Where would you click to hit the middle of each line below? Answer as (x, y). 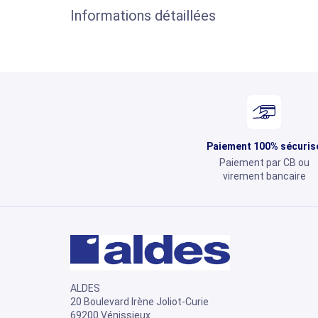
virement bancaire (264, 176)
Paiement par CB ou (264, 163)
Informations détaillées (143, 16)
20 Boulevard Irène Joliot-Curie (139, 301)
